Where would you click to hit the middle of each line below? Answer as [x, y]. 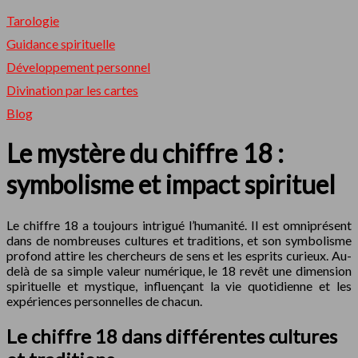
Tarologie [33, 20]
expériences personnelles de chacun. [104, 300]
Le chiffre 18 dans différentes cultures [172, 336]
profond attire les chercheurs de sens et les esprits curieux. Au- [179, 255]
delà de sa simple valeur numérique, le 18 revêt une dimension [179, 270]
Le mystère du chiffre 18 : [145, 153]
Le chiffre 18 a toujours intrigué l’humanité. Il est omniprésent [179, 225]
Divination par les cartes [72, 90]
